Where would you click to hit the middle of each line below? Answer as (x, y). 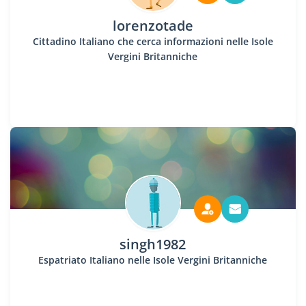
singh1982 (153, 244)
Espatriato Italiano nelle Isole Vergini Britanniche (153, 260)
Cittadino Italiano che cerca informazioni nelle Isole (153, 41)
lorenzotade (153, 26)
